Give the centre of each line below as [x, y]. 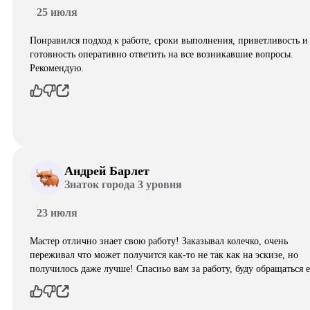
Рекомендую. [57, 68]
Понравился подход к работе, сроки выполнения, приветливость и [169, 40]
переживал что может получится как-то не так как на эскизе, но [164, 255]
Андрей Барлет [107, 171]
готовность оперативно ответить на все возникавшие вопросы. [162, 54]
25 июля [57, 12]
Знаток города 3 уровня [123, 185]
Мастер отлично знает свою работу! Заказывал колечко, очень [159, 241]
